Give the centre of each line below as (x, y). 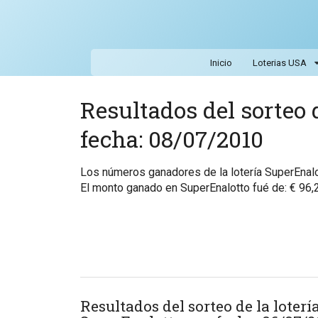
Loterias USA (279, 63)
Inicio (221, 63)
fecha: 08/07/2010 (171, 139)
